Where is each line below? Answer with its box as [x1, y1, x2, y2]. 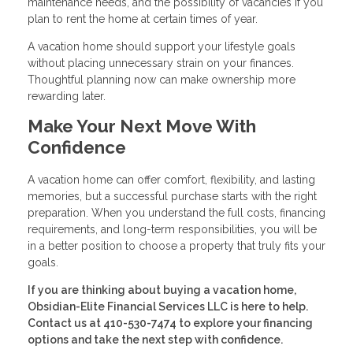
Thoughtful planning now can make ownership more [28, 73, 295, 87]
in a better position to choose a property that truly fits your [28, 240, 325, 253]
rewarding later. [28, 90, 106, 103]
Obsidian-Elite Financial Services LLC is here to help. [28, 300, 308, 314]
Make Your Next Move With [28, 116, 256, 137]
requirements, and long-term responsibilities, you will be [28, 223, 317, 236]
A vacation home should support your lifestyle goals [28, 40, 295, 54]
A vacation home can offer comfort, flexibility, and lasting [28, 173, 315, 187]
